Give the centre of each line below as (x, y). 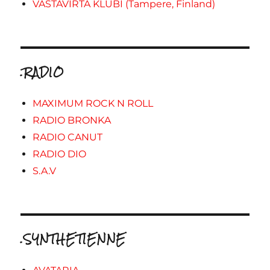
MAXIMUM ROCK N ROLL (93, 103)
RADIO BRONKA (72, 120)
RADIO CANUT (68, 137)
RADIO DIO (60, 154)
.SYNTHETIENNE (74, 239)
